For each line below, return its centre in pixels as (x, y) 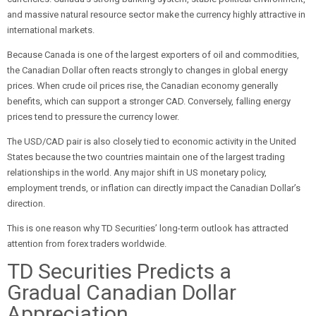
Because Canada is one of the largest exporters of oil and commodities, (153, 55)
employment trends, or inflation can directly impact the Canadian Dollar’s (154, 188)
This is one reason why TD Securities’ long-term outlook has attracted (148, 228)
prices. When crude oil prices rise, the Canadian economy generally (142, 86)
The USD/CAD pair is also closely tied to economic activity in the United (152, 141)
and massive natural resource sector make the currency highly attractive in (156, 14)
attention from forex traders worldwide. (87, 244)
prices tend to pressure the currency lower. (93, 117)
